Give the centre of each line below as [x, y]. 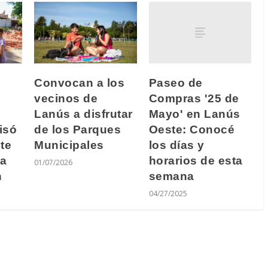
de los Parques [77, 130]
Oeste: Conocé [191, 130]
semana [171, 176]
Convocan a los [79, 83]
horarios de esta [196, 161]
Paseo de [176, 83]
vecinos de [66, 99]
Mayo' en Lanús [194, 114]
